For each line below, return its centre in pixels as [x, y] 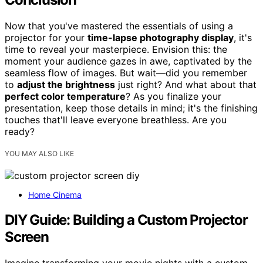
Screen [27, 237]
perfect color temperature [65, 96]
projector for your [46, 37]
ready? [20, 131]
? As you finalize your [173, 96]
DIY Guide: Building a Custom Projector [126, 220]
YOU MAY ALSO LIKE [39, 153]
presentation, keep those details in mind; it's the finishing [131, 108]
